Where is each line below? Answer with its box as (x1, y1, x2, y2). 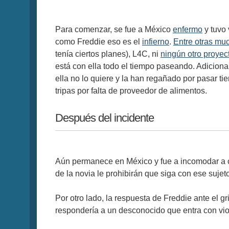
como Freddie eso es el (55, 37, 142, 46)
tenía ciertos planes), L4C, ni (55, 49, 161, 58)
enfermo (173, 25, 202, 34)
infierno (142, 37, 169, 46)
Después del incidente (55, 111, 154, 124)
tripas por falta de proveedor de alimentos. (55, 86, 207, 95)
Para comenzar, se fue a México (55, 25, 173, 34)
